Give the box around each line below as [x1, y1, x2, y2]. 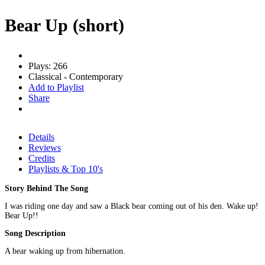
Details [28, 131, 54, 142]
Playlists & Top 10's [28, 163, 103, 174]
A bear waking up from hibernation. [5, 246, 125, 256]
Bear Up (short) [5, 15, 124, 35]
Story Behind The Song [5, 183, 88, 193]
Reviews [28, 142, 61, 153]
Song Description [5, 228, 66, 238]
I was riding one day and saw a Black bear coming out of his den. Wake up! [5, 201, 258, 211]
